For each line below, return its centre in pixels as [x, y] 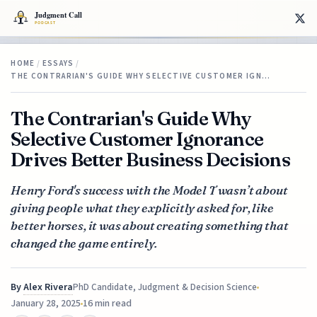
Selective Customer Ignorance [137, 139]
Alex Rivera [48, 287]
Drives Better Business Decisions [150, 159]
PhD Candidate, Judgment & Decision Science [165, 287]
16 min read [108, 303]
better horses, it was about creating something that [150, 225]
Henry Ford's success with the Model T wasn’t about [149, 190]
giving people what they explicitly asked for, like [142, 207]
